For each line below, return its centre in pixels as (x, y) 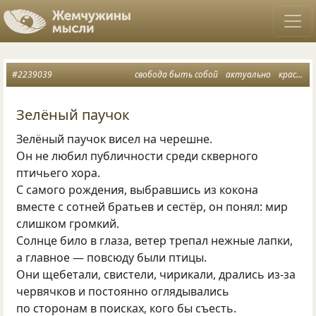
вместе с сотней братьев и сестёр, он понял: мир (152, 206)
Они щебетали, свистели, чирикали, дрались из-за (156, 274)
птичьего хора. (59, 172)
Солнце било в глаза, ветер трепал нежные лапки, (155, 240)
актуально (248, 74)
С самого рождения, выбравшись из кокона (138, 189)
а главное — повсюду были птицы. (112, 257)
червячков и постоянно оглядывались (123, 291)
